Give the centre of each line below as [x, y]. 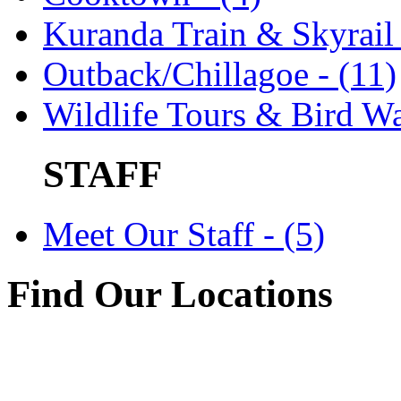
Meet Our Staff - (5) [184, 234]
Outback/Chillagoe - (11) [220, 74]
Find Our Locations [170, 294]
